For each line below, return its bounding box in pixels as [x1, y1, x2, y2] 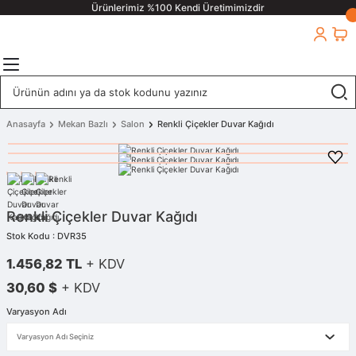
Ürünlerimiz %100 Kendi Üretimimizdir [91, 2, 265, 14]
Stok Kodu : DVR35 [6, 230, 87, 242]
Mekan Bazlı [58, 118, 108, 130]
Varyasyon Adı [6, 306, 67, 317]
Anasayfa [6, 118, 45, 130]
